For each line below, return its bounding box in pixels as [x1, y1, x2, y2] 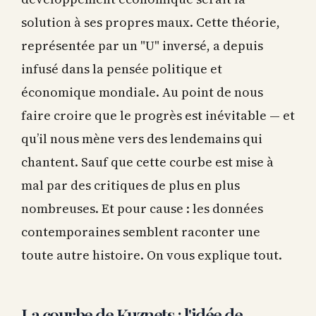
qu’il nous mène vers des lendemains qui [21, 128, 262, 146]
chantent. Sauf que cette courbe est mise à [21, 151, 274, 169]
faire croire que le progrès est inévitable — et [21, 104, 295, 123]
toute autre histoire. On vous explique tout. [21, 244, 282, 262]
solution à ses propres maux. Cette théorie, [21, 11, 280, 30]
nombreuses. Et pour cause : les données [21, 197, 263, 216]
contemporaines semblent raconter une [21, 221, 260, 239]
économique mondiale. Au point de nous [21, 81, 263, 99]
